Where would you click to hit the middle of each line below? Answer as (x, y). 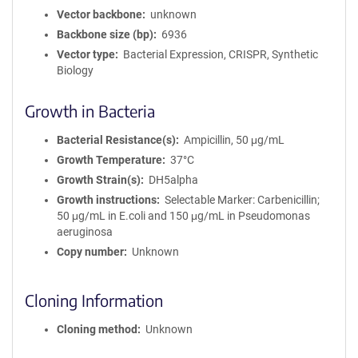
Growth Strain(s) (99, 180)
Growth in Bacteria (90, 111)
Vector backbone (99, 14)
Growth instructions (107, 200)
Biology (75, 70)
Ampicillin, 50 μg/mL (234, 140)
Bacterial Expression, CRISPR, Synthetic (220, 54)
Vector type (86, 54)
